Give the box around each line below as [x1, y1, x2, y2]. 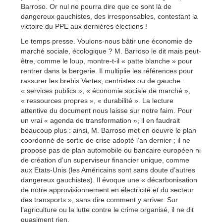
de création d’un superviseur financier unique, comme [21, 156, 189, 165]
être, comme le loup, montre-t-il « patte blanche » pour [21, 57, 192, 65]
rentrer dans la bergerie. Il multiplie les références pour [21, 67, 193, 75]
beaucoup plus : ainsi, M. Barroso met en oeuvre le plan [21, 126, 196, 135]
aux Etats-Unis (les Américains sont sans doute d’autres [21, 166, 195, 174]
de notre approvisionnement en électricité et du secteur [21, 186, 194, 194]
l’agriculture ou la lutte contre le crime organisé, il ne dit [21, 206, 194, 214]
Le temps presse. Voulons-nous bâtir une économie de [21, 37, 192, 46]
